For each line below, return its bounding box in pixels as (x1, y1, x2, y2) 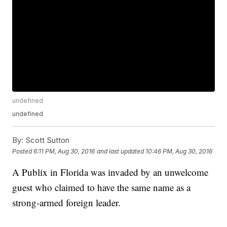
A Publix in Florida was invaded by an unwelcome (12, 166, 209, 179)
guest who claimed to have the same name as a (12, 181, 191, 194)
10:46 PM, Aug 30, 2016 (145, 147, 213, 155)
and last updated (97, 147, 144, 155)
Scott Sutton (23, 135, 70, 145)
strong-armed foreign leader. (12, 196, 121, 209)
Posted (12, 147, 34, 155)
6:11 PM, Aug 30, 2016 (33, 147, 95, 155)
